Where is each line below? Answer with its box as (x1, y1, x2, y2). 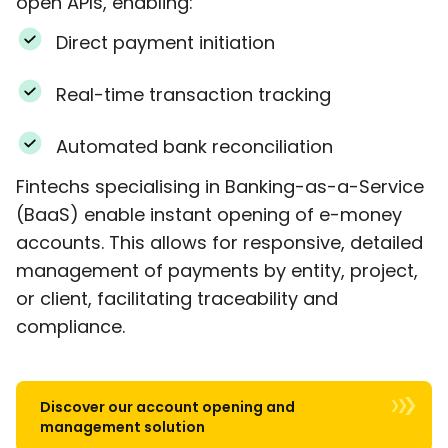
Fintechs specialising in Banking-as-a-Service (16, 173, 424, 199)
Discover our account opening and (40, 396, 295, 417)
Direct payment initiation (56, 29, 275, 55)
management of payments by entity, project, (16, 257, 418, 283)
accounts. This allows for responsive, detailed (16, 229, 423, 255)
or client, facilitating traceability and (16, 285, 338, 311)
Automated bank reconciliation (56, 133, 333, 159)
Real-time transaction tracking (56, 81, 331, 107)
